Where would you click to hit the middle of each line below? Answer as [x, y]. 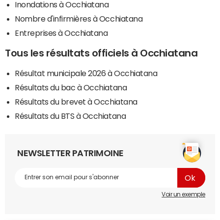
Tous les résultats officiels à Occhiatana [101, 53]
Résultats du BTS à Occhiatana [70, 116]
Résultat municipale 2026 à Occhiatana [86, 73]
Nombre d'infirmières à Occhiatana [79, 18]
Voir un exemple [183, 194]
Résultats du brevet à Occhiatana [76, 101]
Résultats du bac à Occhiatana [71, 87]
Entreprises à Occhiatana [61, 33]
